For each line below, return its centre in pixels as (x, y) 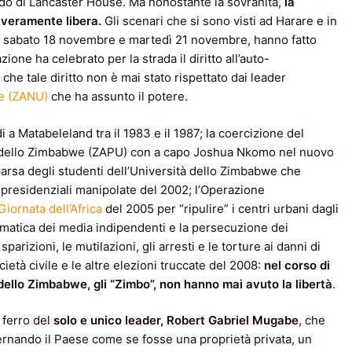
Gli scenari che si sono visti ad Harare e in (219, 21)
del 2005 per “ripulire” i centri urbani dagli (220, 208)
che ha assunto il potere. (118, 97)
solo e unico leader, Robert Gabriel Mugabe (176, 321)
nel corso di (297, 265)
